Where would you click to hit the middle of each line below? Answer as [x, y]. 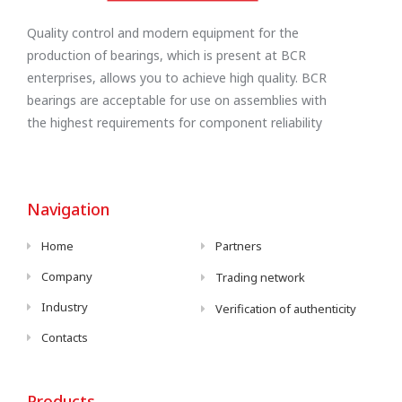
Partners [239, 246]
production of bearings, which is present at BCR [166, 55]
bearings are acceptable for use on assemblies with [177, 100]
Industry [65, 307]
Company [67, 277]
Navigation [68, 210]
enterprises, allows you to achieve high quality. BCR [177, 77]
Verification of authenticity [286, 309]
